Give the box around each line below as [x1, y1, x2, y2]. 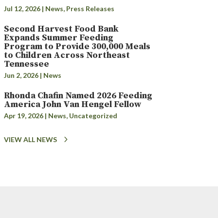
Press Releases [66, 4, 114, 13]
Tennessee [3, 58, 49, 70]
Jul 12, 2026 [3, 4, 40, 13]
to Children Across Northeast [3, 49, 130, 61]
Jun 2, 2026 [3, 71, 38, 79]
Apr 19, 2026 [3, 111, 43, 120]
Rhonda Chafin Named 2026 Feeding [3, 90, 152, 101]
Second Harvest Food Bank [3, 23, 118, 35]
